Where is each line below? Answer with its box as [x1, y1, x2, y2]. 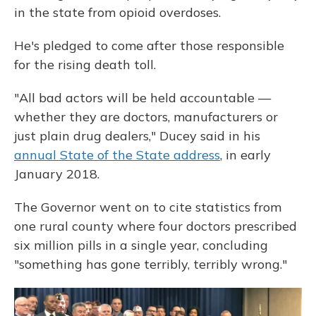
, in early [220, 147, 271, 163]
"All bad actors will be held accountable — [14, 90, 271, 106]
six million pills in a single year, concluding [14, 237, 268, 253]
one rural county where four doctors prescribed [14, 218, 297, 234]
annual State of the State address [14, 147, 220, 163]
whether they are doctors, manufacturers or [14, 109, 278, 125]
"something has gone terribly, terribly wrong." [14, 256, 287, 272]
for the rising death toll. [14, 56, 156, 73]
